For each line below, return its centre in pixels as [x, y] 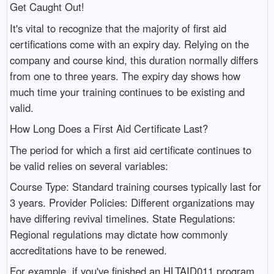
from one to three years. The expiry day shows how [125, 76]
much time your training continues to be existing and [127, 91]
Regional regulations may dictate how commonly [118, 234]
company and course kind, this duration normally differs [134, 60]
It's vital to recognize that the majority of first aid [118, 28]
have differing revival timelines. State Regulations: [122, 218]
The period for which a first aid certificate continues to [130, 150]
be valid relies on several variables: [89, 165]
